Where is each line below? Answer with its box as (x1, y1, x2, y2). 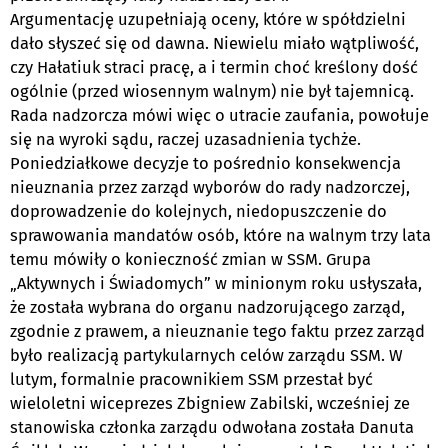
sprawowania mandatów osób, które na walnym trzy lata (10, 225, 431, 245)
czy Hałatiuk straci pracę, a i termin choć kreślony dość (10, 57, 418, 77)
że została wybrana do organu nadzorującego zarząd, (10, 297, 405, 317)
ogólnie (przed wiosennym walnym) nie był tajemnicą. (10, 81, 414, 101)
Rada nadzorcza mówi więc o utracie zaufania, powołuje (10, 105, 429, 125)
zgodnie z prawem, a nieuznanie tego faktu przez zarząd (10, 321, 425, 341)
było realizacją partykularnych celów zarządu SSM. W (10, 345, 403, 365)
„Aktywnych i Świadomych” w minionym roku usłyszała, (10, 273, 422, 293)
